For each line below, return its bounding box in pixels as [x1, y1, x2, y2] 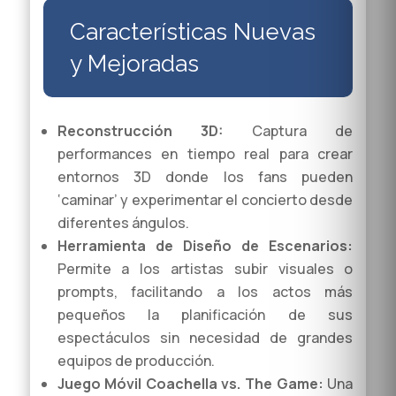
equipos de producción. [57, 351, 215, 371]
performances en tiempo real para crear [57, 144, 354, 164]
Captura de [223, 121, 354, 141]
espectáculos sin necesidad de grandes [57, 328, 354, 348]
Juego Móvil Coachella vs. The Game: [57, 374, 324, 394]
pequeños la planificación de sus [57, 305, 354, 325]
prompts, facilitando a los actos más [57, 282, 354, 302]
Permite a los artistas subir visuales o [57, 259, 354, 279]
